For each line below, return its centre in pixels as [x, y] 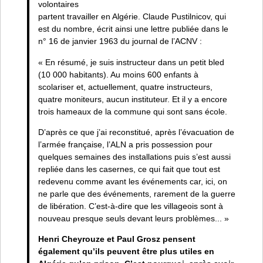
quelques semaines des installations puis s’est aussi [134, 157]
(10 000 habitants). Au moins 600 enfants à [118, 74]
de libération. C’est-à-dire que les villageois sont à [130, 206]
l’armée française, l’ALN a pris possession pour [125, 145]
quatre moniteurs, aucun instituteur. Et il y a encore [132, 99]
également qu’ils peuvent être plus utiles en [126, 252]
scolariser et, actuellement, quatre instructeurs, [125, 87]
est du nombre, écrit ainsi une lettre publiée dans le [133, 29]
